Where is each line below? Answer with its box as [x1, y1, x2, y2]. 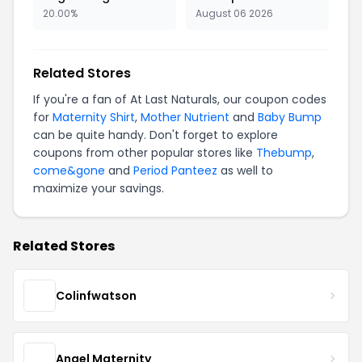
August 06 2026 [196, 6, 273, 20]
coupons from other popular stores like [33, 145, 256, 161]
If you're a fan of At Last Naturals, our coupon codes [33, 91, 326, 107]
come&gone [33, 162, 105, 179]
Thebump [256, 145, 312, 161]
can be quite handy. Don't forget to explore [33, 127, 278, 143]
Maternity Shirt [53, 109, 135, 125]
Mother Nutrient [141, 109, 229, 125]
